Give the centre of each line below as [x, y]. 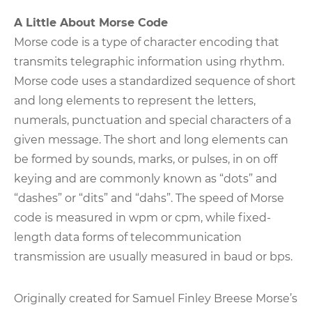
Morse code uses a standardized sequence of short [155, 81]
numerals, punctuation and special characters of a [153, 120]
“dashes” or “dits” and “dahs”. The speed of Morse [149, 198]
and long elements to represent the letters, [135, 100]
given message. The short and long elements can [151, 139]
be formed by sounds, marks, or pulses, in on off [146, 159]
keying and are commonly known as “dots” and [146, 178]
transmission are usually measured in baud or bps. [153, 256]
